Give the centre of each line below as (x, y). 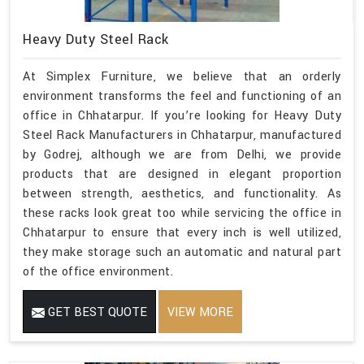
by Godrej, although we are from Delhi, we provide (182, 154)
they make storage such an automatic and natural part (182, 252)
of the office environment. (98, 271)
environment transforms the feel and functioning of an (182, 96)
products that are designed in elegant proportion (182, 174)
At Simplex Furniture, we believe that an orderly (182, 76)
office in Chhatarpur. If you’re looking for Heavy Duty (182, 115)
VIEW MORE (200, 312)
